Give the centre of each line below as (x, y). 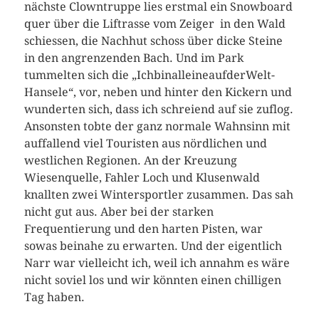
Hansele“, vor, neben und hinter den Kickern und (158, 92)
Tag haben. (54, 297)
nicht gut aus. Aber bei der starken (119, 212)
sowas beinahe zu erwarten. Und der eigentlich (153, 246)
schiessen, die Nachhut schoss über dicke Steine (153, 41)
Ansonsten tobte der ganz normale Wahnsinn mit (157, 126)
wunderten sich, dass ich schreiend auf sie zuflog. (158, 109)
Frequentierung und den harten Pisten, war (143, 229)
